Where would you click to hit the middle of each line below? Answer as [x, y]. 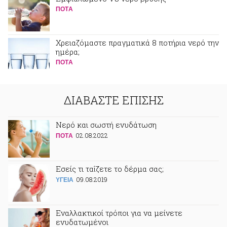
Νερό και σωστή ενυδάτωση [106, 125]
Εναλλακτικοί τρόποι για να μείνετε [119, 213]
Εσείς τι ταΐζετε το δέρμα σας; [110, 169]
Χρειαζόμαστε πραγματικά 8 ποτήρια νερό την [137, 43]
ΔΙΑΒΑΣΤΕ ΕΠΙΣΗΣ [113, 100]
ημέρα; [68, 52]
